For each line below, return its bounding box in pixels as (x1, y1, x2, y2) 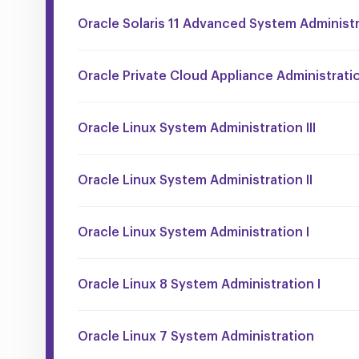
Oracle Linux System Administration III (78, 121, 316, 135)
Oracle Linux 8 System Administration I (78, 277, 321, 291)
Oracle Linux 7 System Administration (78, 329, 314, 343)
